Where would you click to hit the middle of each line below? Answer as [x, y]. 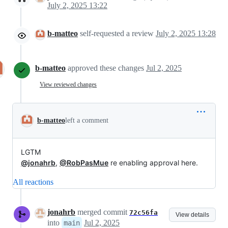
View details [192, 215]
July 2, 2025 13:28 [186, 34]
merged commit [102, 212]
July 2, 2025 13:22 [77, 6]
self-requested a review [117, 34]
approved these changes [107, 68]
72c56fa [144, 213]
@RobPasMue [84, 163]
